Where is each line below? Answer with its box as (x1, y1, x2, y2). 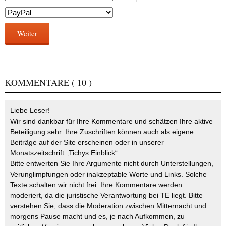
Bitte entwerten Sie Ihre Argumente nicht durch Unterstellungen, (10, 159, 213, 168)
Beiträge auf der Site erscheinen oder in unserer (10, 138, 164, 147)
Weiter (17, 28, 37, 39)
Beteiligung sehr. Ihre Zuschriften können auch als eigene (10, 128, 194, 136)
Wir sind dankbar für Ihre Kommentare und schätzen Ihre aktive (10, 117, 213, 126)
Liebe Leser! (10, 106, 50, 115)
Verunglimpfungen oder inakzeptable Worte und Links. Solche (10, 170, 207, 179)
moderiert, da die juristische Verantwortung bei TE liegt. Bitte (10, 191, 203, 200)
